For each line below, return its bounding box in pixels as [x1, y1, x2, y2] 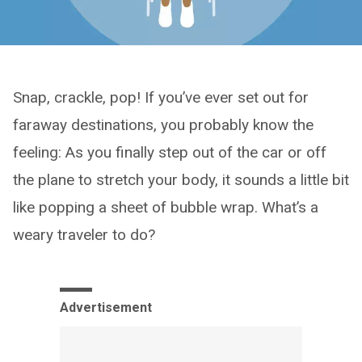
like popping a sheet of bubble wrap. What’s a [13, 198, 318, 217]
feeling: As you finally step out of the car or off [13, 143, 326, 162]
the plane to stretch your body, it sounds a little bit [13, 170, 349, 190]
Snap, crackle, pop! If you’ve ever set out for [13, 88, 309, 107]
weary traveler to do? [13, 225, 155, 245]
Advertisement [60, 300, 152, 316]
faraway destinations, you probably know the [13, 116, 314, 135]
